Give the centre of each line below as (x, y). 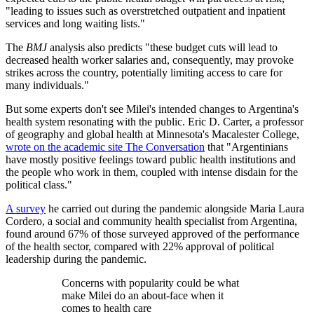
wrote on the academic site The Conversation (105, 147)
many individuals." (49, 86)
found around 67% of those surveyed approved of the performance (152, 234)
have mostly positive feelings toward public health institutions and (151, 160)
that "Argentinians (246, 147)
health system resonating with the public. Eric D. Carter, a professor (155, 122)
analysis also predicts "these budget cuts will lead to (162, 48)
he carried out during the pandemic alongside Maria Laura (175, 209)
